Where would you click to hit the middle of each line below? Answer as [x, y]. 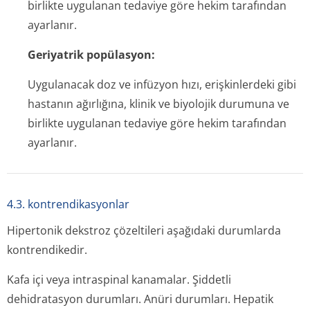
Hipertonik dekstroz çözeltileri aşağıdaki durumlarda [144, 230]
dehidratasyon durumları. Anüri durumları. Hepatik [140, 299]
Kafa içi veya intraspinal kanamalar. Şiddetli [119, 280]
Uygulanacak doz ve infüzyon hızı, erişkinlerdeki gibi [162, 84]
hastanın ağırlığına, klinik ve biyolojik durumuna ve [158, 104]
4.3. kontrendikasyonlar [68, 204]
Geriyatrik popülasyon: [91, 55]
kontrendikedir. [47, 250]
